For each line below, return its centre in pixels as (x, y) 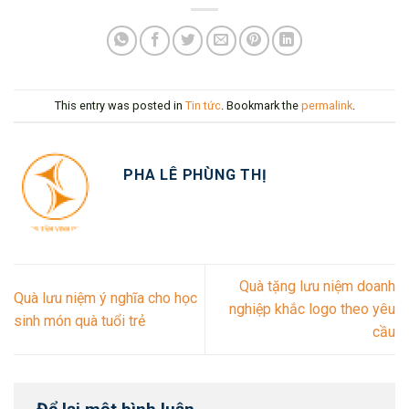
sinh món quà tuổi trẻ (79, 320)
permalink (326, 105)
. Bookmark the (261, 105)
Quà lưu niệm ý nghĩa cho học (105, 298)
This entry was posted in (120, 105)
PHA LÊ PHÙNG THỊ (195, 175)
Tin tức (203, 105)
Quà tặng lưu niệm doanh (317, 287)
